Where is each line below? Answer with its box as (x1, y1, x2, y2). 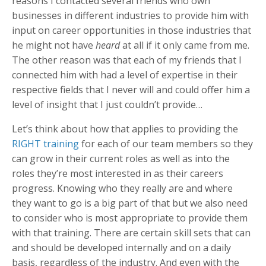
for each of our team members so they (79, 137, 253, 150)
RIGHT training (12, 137, 79, 150)
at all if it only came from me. (120, 38, 249, 52)
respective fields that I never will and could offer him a (12, 83, 250, 96)
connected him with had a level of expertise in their (12, 68, 237, 81)
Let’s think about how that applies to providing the (12, 122, 238, 135)
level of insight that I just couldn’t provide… (12, 97, 202, 111)
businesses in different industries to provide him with (12, 8, 249, 22)
